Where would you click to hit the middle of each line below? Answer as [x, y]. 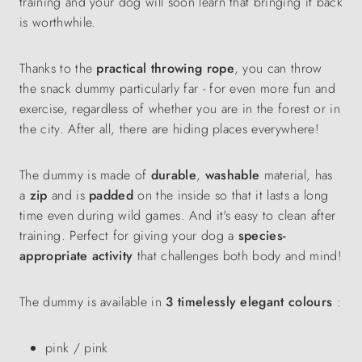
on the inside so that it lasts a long [231, 195]
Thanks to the [58, 68]
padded [112, 195]
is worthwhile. [58, 22]
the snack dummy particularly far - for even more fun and [177, 88]
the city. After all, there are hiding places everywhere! [169, 129]
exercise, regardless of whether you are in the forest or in [180, 109]
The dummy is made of [85, 175]
